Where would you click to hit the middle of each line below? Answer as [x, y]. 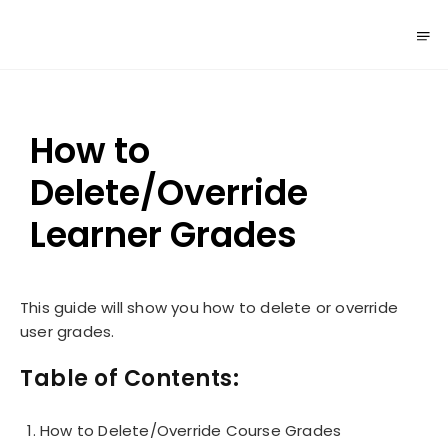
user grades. [67, 331]
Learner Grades [163, 234]
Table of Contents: [132, 378]
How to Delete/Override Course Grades [191, 430]
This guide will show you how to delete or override [209, 307]
